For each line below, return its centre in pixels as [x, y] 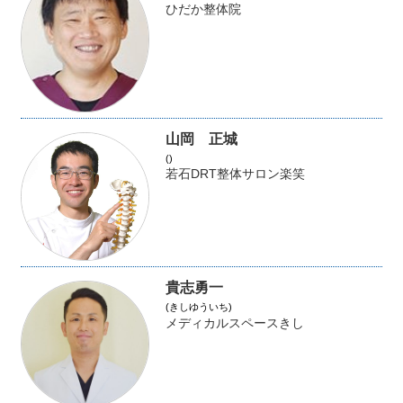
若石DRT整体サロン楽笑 [235, 174]
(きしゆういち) [198, 307]
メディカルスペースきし [234, 323]
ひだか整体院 [203, 9]
